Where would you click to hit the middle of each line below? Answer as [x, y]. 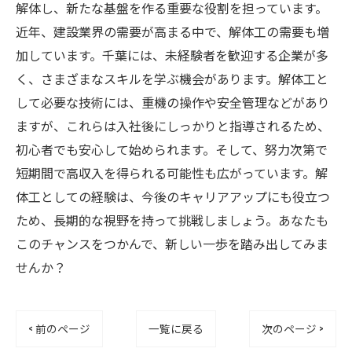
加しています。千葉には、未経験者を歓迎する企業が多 [172, 55]
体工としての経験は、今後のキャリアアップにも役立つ [173, 196]
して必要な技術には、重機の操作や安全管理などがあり [173, 102]
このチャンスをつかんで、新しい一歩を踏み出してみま [172, 244]
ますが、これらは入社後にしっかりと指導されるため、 [173, 126]
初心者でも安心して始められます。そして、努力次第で [172, 149]
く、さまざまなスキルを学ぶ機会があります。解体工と [172, 79]
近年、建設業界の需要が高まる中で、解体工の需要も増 [172, 31]
